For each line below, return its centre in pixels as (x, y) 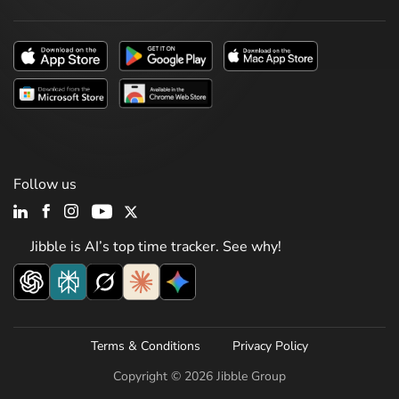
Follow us (45, 184)
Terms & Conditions (146, 346)
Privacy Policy (270, 346)
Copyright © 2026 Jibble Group (199, 377)
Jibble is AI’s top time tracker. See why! (154, 247)
